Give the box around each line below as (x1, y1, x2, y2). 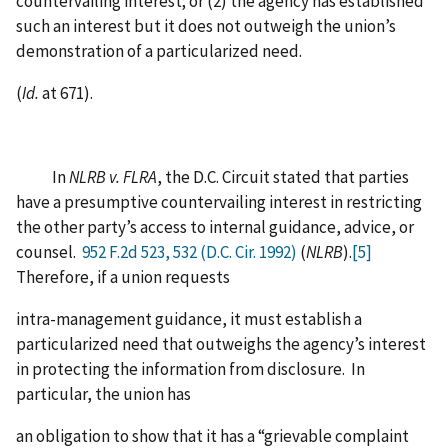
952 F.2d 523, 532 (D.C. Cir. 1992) (82, 240, 297, 263)
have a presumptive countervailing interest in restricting (16, 190, 422, 213)
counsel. (16, 240, 82, 263)
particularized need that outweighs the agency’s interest (16, 332, 426, 355)
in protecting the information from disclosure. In (16, 357, 365, 380)
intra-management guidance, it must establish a (16, 307, 362, 330)
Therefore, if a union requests (16, 265, 230, 288)
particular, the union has (16, 382, 191, 405)
